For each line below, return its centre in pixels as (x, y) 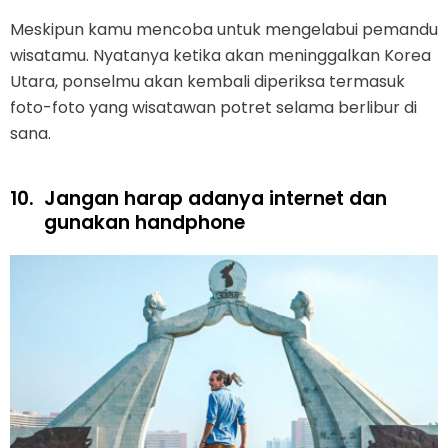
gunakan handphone (144, 222)
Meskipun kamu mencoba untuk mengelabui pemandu (224, 29)
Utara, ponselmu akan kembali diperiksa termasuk (207, 81)
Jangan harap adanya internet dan (215, 198)
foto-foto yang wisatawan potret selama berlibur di (213, 107)
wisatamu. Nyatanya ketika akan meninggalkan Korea (220, 55)
